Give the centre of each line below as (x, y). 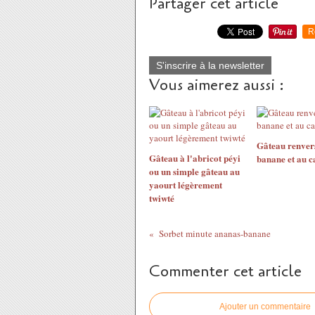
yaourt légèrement (186, 185)
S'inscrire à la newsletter (210, 65)
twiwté (162, 198)
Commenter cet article (225, 271)
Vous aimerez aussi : (217, 85)
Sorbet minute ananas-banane (214, 233)
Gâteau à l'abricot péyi (195, 158)
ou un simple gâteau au (194, 171)
